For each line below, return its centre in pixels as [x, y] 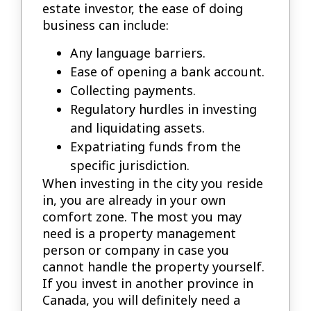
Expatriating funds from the [156, 146]
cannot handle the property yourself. [154, 266]
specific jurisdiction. [130, 165]
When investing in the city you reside [153, 183]
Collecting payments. [133, 90]
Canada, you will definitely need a [142, 300]
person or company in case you [136, 250]
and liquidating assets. [138, 127]
